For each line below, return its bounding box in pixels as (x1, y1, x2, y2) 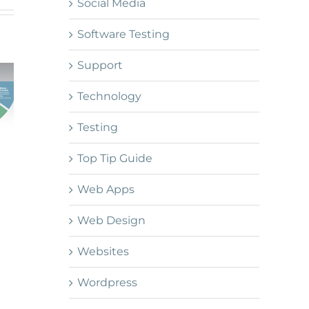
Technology (77, 90, 141, 103)
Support (77, 59, 123, 72)
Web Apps (77, 183, 134, 197)
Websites (77, 245, 129, 259)
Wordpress (77, 276, 137, 290)
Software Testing (77, 28, 170, 41)
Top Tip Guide (77, 152, 152, 166)
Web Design (77, 214, 146, 228)
